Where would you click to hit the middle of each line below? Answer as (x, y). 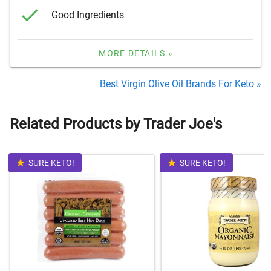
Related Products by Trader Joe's (116, 124)
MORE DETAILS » (136, 54)
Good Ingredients (88, 15)
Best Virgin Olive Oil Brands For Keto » (181, 84)
